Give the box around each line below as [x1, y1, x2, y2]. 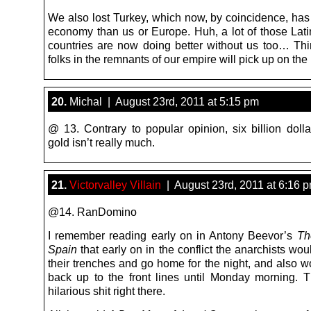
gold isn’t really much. [48, 135, 155, 149]
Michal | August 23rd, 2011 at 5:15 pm [67, 94, 259, 108]
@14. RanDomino [48, 205, 137, 218]
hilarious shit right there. [48, 284, 165, 297]
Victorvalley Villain [69, 178, 161, 191]
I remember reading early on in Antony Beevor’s [48, 228, 297, 242]
